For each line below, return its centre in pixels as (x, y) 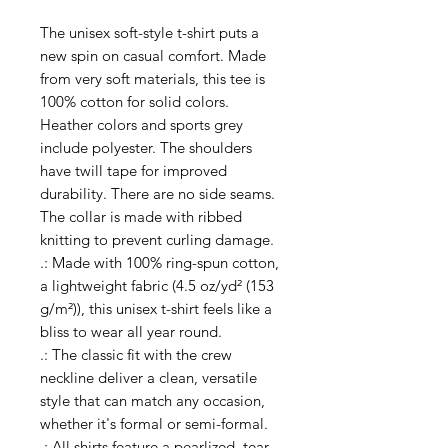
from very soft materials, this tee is (152, 78)
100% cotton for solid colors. (134, 101)
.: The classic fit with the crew (136, 354)
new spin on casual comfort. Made (153, 55)
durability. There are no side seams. (157, 193)
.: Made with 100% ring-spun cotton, (159, 262)
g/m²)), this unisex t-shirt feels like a (156, 308)
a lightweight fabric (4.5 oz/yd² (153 (157, 285)
